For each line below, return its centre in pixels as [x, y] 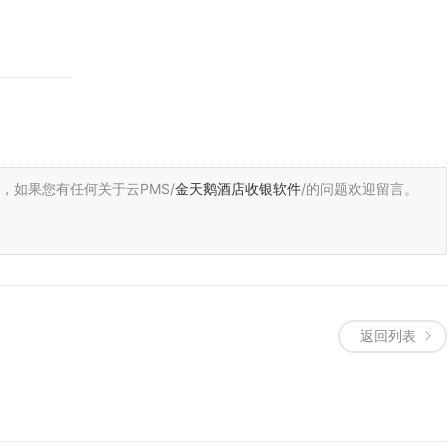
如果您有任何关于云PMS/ [94, 189]
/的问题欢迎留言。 [359, 189]
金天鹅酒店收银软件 [238, 189]
